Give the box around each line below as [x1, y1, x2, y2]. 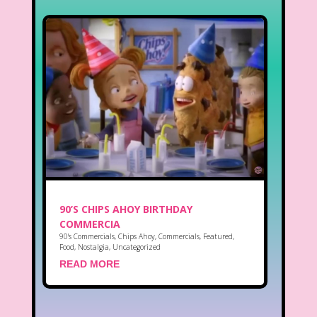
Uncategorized [112, 241, 161, 252]
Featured [202, 231, 233, 241]
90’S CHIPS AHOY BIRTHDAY [59, 202, 192, 216]
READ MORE [59, 258, 120, 270]
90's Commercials [59, 231, 115, 241]
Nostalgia [77, 241, 109, 252]
